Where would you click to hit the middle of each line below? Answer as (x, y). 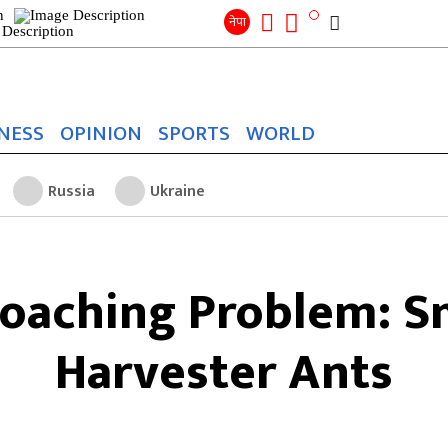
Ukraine (177, 191)
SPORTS (194, 133)
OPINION (101, 133)
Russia (71, 191)
